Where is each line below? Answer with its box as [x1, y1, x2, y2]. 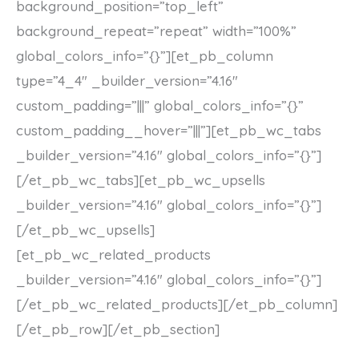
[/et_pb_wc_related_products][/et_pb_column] [16, 296, 337, 313]
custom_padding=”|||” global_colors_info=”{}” [16, 97, 304, 115]
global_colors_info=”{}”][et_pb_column [16, 47, 273, 65]
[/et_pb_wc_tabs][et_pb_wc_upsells [16, 171, 265, 189]
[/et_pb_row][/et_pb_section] [16, 321, 220, 338]
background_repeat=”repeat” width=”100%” [16, 22, 296, 40]
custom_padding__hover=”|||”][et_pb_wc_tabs [16, 122, 321, 139]
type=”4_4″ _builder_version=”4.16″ [16, 72, 238, 90]
